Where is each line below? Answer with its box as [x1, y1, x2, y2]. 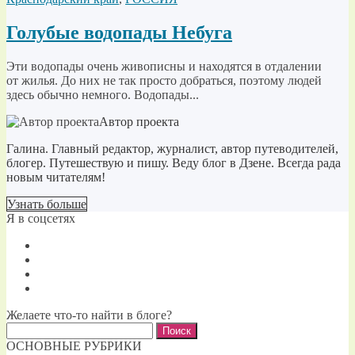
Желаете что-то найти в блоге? [6, 307, 172, 322]
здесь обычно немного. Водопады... [6, 87, 199, 101]
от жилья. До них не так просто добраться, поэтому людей [6, 73, 322, 87]
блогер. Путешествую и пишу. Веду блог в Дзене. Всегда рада [6, 155, 341, 170]
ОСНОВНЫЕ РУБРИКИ [6, 338, 142, 353]
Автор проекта [99, 114, 179, 128]
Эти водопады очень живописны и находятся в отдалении [6, 59, 322, 73]
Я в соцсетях [6, 211, 75, 225]
